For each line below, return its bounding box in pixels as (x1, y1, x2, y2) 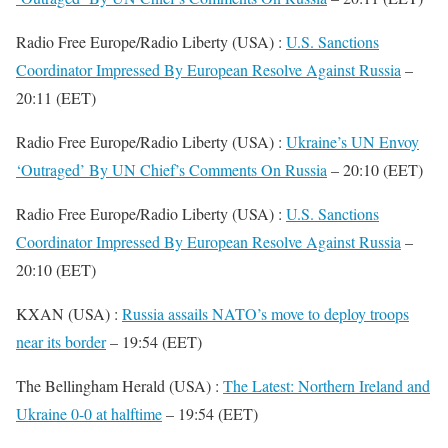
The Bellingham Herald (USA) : (16, 375, 223, 396)
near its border (16, 331, 106, 352)
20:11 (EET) (16, 87, 96, 108)
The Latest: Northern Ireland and (223, 375, 430, 396)
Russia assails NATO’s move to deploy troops (122, 303, 409, 324)
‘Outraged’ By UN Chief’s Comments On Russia (16, 159, 327, 180)
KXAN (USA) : (16, 303, 122, 324)
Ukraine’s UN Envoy (286, 131, 419, 152)
